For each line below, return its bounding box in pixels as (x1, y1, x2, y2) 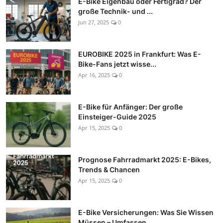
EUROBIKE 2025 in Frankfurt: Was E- (78, 50, 201, 59)
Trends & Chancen (78, 165, 140, 174)
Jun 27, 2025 (78, 18, 109, 26)
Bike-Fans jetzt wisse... (78, 60, 156, 69)
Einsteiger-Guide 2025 (78, 112, 156, 121)
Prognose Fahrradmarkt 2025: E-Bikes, (78, 155, 211, 164)
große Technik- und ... (78, 7, 153, 16)
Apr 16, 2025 (78, 71, 110, 79)
